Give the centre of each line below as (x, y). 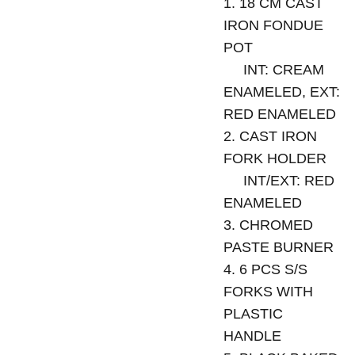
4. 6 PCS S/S (265, 269)
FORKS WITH (268, 292)
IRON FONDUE (273, 25)
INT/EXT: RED (279, 181)
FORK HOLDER (275, 158)
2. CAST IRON (270, 136)
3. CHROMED (268, 225)
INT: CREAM (273, 70)
